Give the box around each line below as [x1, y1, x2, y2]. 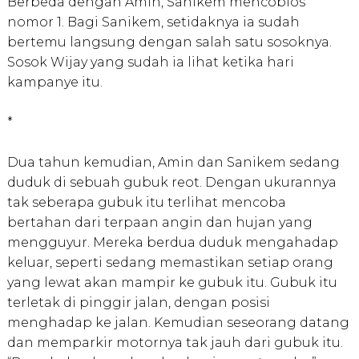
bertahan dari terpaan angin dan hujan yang [6, 215, 313, 231]
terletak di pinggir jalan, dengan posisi [6, 295, 270, 311]
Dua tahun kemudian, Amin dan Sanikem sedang [6, 155, 340, 171]
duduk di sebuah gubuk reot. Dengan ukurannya [6, 175, 337, 191]
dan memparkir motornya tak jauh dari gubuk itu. [6, 335, 343, 351]
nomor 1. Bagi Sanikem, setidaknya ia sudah [6, 14, 300, 30]
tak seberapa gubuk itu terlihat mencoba [6, 195, 286, 211]
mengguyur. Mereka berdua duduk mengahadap [6, 235, 338, 251]
